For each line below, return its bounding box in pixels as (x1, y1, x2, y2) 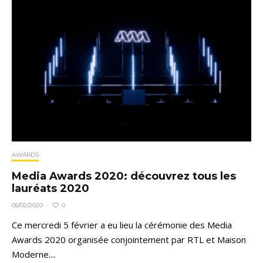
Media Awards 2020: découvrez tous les (12, 170, 236, 183)
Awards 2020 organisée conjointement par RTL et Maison (12, 234, 246, 246)
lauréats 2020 (12, 182, 89, 195)
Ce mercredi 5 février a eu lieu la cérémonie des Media (12, 219, 232, 231)
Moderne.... (12, 248, 56, 261)
